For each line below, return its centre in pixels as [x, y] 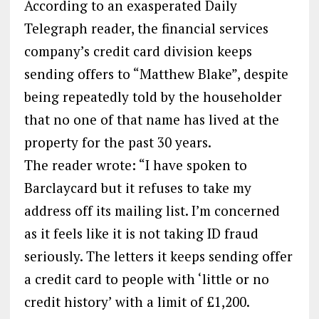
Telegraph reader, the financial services [146, 28]
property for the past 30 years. [117, 142]
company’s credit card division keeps [138, 51]
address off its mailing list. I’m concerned [152, 210]
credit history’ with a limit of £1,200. [136, 301]
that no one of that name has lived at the [151, 119]
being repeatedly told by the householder [153, 96]
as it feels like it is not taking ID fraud [141, 233]
